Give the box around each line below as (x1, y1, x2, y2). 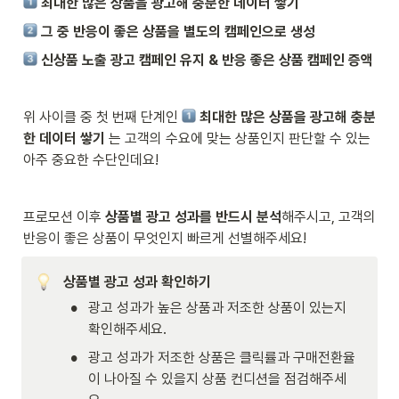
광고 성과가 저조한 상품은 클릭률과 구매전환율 (88, 348, 355, 366)
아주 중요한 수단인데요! (23, 151, 159, 168)
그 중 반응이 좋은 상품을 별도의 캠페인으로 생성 (41, 22, 315, 40)
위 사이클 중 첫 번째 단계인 (23, 108, 182, 126)
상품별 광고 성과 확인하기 (63, 273, 211, 290)
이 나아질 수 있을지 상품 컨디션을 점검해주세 (88, 370, 346, 387)
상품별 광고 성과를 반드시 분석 (105, 208, 281, 225)
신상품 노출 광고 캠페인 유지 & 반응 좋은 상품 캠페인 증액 (37, 51, 373, 69)
